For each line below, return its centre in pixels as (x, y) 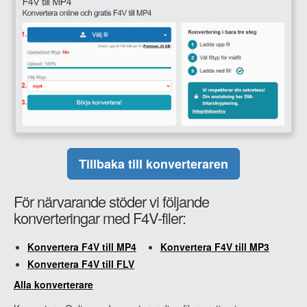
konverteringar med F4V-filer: (100, 217)
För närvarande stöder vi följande (111, 201)
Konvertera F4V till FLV (81, 263)
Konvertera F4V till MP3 (215, 246)
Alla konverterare (53, 284)
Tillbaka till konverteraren (153, 163)
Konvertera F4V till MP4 (82, 246)
